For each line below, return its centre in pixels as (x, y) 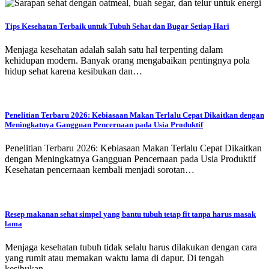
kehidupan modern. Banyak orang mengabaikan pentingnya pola (127, 61)
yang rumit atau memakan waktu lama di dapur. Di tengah (114, 258)
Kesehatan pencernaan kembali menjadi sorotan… (100, 170)
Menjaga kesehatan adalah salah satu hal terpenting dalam (114, 50)
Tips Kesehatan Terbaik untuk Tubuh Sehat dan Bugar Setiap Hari (117, 26)
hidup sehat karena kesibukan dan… (74, 71)
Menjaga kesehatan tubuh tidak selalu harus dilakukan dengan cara (131, 247)
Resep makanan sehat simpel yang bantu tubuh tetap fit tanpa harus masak (130, 214)
